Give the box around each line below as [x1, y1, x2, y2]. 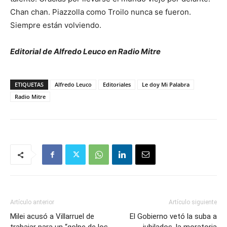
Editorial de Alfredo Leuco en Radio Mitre [10, 47, 161, 57]
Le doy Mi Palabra [142, 81, 190, 89]
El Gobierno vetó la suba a [130, 212, 217, 221]
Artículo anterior [10, 199, 54, 206]
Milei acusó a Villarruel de [10, 212, 94, 221]
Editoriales [103, 81, 131, 89]
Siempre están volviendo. [10, 20, 101, 30]
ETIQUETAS [15, 81, 44, 89]
